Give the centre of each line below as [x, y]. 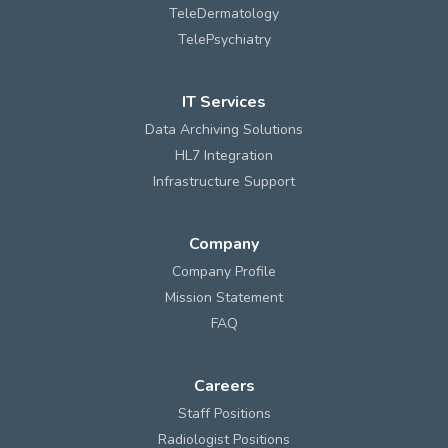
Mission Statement [224, 298]
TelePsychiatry [224, 40]
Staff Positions [224, 414]
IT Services [224, 102]
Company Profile [224, 272]
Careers [224, 386]
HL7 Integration [224, 156]
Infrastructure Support [224, 182]
